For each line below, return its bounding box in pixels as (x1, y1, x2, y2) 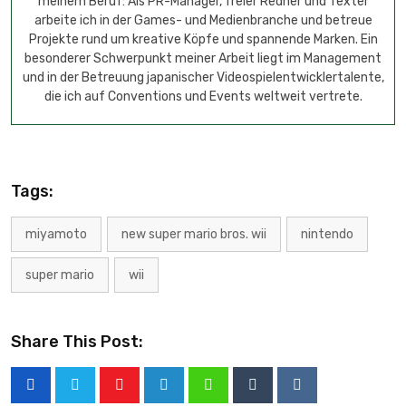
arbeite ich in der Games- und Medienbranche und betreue (34, 13, 372, 29)
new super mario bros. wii (121, 227, 266, 243)
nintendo (301, 227, 353, 243)
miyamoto (25, 227, 87, 243)
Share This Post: (11, 332, 143, 353)
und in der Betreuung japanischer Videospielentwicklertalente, (22, 70, 384, 86)
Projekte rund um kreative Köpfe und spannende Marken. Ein (28, 32, 378, 48)
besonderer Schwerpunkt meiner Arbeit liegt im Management (24, 51, 382, 67)
